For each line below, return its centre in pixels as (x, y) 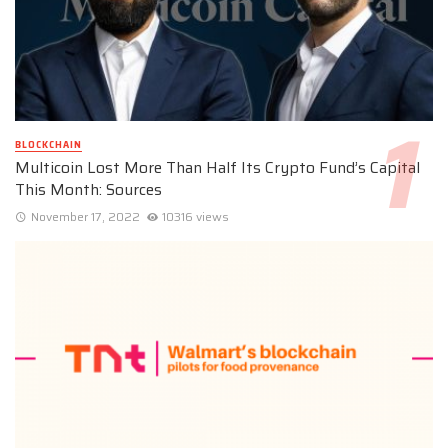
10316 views (196, 216)
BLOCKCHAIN (48, 145)
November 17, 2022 (85, 216)
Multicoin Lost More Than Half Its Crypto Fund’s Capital (217, 168)
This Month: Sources (88, 190)
